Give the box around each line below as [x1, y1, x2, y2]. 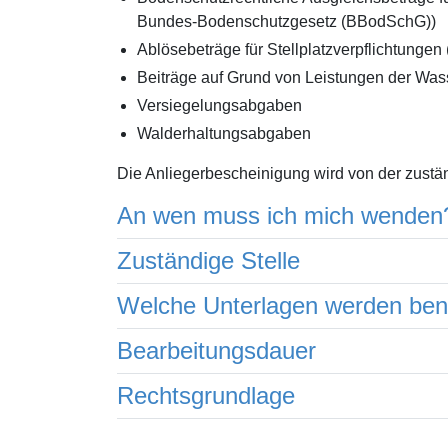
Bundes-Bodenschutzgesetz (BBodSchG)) [137, 13, 436, 30]
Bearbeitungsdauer [117, 337, 316, 364]
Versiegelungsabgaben [137, 97, 302, 114]
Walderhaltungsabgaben [137, 125, 311, 142]
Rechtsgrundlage [117, 382, 295, 409]
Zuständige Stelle [117, 247, 300, 274]
